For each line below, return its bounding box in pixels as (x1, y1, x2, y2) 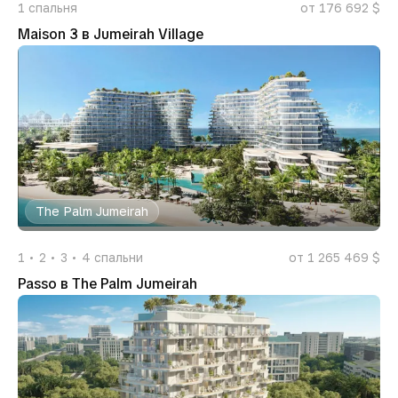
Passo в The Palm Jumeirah (18, 275, 197, 293)
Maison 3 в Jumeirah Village (18, 25, 203, 44)
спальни (94, 250, 143, 265)
